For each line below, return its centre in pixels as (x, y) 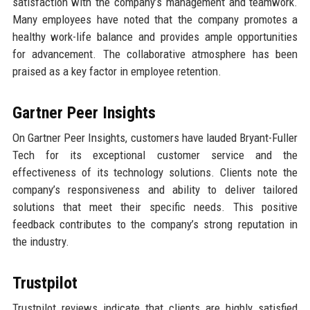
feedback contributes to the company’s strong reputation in (155, 224)
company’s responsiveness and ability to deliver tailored (155, 189)
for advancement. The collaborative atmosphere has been (155, 54)
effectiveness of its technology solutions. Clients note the (155, 172)
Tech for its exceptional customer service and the (155, 155)
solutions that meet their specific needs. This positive (155, 207)
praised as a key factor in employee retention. (117, 71)
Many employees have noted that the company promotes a (155, 19)
